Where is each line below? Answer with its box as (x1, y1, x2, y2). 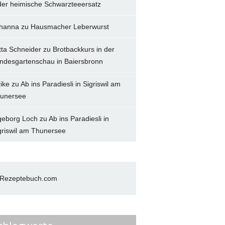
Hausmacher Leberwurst (30, 23, 109, 31)
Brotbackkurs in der (52, 45, 115, 54)
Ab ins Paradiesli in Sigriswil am (20, 80, 121, 88)
